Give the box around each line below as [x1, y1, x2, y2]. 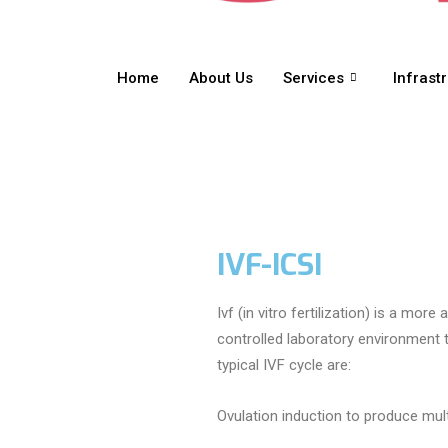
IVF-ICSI [217, 244, 322, 285]
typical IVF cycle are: [217, 355, 351, 374]
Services [283, 68, 344, 87]
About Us [189, 68, 253, 87]
